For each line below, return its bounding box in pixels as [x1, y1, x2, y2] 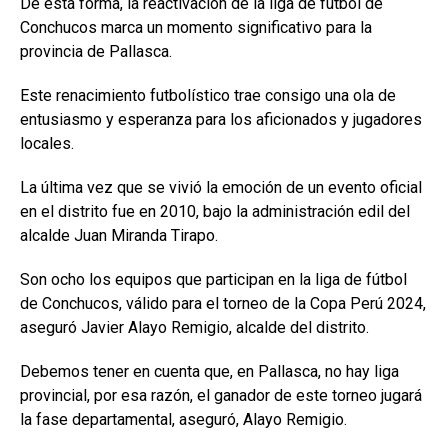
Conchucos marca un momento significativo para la [20, 17, 372, 37]
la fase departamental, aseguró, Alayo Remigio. [20, 409, 351, 429]
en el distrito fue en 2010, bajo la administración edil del [20, 201, 410, 221]
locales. [20, 133, 78, 153]
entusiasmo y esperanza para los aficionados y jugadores [20, 109, 422, 129]
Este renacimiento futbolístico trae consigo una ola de [20, 85, 396, 105]
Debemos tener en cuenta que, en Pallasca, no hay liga [20, 361, 399, 381]
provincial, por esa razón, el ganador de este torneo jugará [20, 385, 422, 405]
